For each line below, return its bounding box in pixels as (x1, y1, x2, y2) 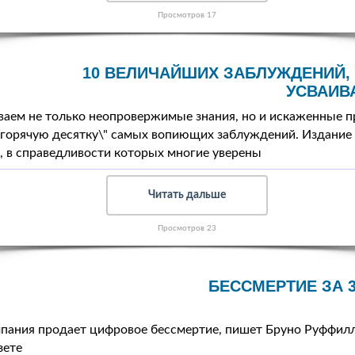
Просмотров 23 (158, 224, 216, 233)
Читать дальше (148, 189, 226, 201)
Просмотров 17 (158, 11, 216, 20)
